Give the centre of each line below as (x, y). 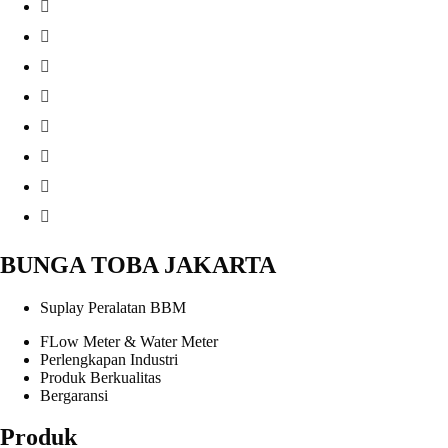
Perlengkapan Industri (109, 359)
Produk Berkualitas (100, 377)
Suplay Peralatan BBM (113, 307)
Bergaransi (74, 395)
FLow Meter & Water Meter (129, 341)
